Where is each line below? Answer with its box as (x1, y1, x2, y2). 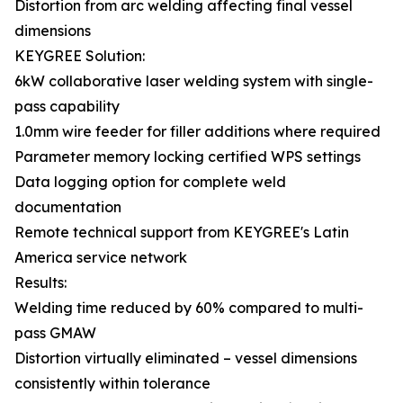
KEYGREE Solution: (14, 47, 145, 65)
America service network (14, 248, 187, 266)
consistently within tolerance (14, 374, 210, 392)
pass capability (14, 97, 120, 115)
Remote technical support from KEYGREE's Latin (14, 223, 349, 241)
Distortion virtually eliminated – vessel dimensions (14, 349, 357, 367)
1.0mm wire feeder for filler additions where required (14, 122, 381, 140)
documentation (14, 198, 121, 216)
